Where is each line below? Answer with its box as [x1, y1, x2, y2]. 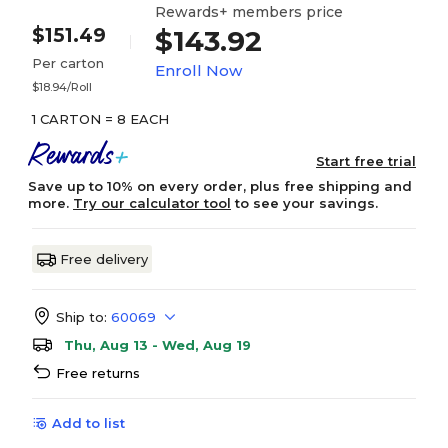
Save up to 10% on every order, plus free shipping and [28, 178, 412, 194]
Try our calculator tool [73, 195, 231, 211]
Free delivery [60, 251, 148, 267]
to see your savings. [231, 195, 378, 211]
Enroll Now [155, 61, 242, 80]
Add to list [52, 415, 125, 431]
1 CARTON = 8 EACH [32, 111, 169, 127]
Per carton [32, 55, 104, 71]
